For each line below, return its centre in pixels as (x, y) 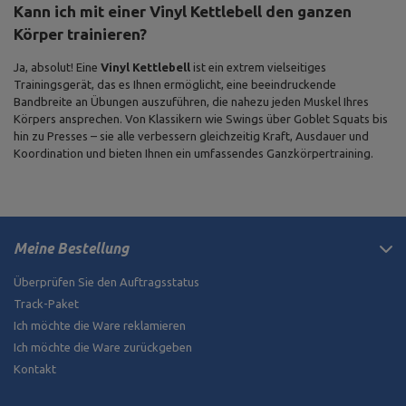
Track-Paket (46, 304)
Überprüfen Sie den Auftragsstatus (106, 282)
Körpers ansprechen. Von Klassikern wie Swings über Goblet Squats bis (201, 119)
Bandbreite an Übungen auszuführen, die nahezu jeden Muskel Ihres (191, 101)
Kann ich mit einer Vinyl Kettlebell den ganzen (183, 11)
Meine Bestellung (71, 248)
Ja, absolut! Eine (57, 67)
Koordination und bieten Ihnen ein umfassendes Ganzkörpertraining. (193, 153)
